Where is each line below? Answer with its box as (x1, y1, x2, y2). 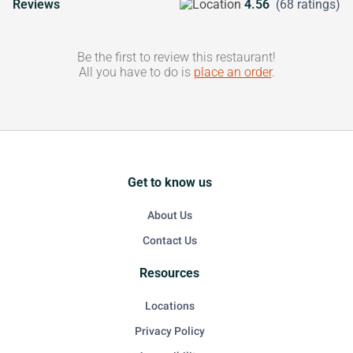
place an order (193, 65, 272, 80)
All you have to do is (78, 65, 194, 80)
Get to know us (127, 175, 212, 190)
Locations (144, 299, 195, 312)
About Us (147, 209, 192, 221)
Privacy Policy (134, 325, 205, 337)
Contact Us (142, 234, 197, 247)
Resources (139, 266, 199, 281)
